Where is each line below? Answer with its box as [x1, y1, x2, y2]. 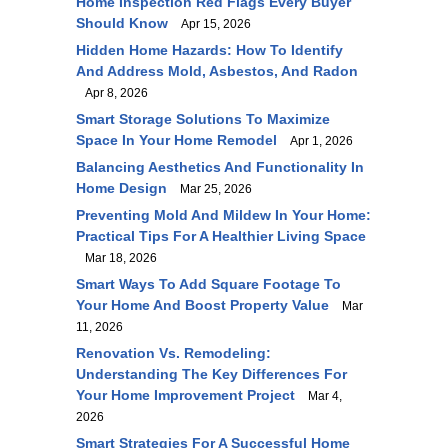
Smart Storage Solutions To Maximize [76, 111, 330, 127]
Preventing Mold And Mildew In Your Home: [76, 207, 371, 223]
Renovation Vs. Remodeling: [76, 345, 271, 361]
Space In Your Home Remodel [76, 132, 277, 148]
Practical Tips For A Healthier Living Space [76, 228, 366, 244]
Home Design [76, 180, 167, 196]
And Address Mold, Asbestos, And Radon [76, 63, 358, 79]
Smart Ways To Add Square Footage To [76, 276, 341, 292]
